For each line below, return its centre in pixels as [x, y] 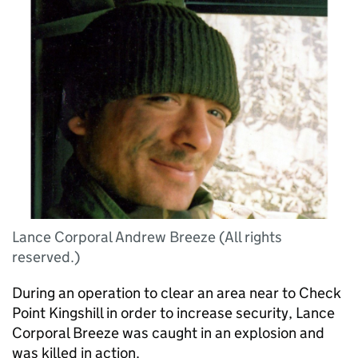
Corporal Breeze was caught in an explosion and [168, 333]
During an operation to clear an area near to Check [177, 293]
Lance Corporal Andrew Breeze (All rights [147, 237]
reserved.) [46, 257]
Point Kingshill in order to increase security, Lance [173, 313]
